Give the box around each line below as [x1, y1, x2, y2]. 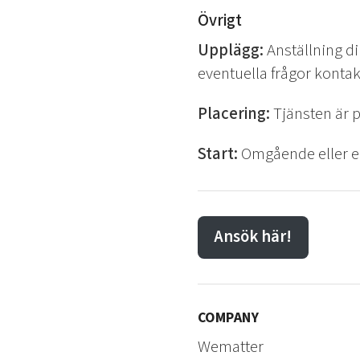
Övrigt [197, 8, 242, 32]
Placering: [197, 101, 270, 125]
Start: [197, 141, 238, 166]
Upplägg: [197, 39, 264, 63]
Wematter [197, 334, 264, 358]
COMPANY [197, 308, 260, 329]
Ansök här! [214, 225, 292, 249]
